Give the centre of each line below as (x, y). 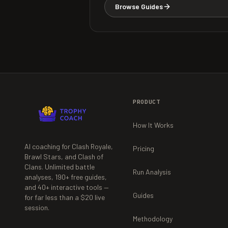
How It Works (153, 125)
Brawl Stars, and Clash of (64, 156)
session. (37, 207)
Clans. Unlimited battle (60, 167)
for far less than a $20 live (65, 197)
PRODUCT (147, 102)
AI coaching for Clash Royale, (69, 146)
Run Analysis (152, 172)
